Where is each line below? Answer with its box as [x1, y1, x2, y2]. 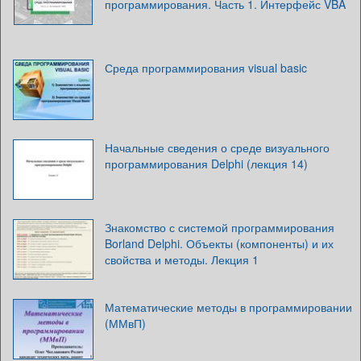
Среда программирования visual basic [105, 60, 307, 76]
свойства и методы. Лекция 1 [105, 251, 259, 268]
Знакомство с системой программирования [105, 219, 334, 235]
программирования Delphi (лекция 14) [105, 156, 308, 172]
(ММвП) [105, 315, 146, 331]
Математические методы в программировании [105, 299, 352, 315]
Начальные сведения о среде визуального [105, 139, 330, 156]
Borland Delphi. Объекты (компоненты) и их [105, 235, 334, 251]
